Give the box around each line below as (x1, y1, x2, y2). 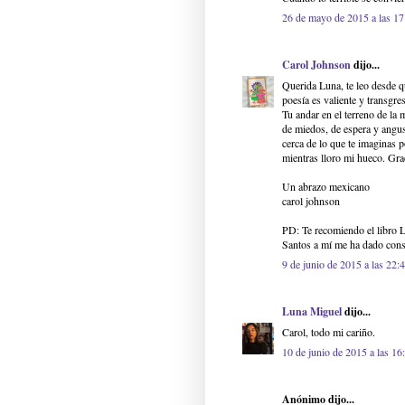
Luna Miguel (282, 304, 342, 320)
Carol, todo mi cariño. (282, 325, 375, 340)
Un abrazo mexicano (282, 179, 370, 194)
